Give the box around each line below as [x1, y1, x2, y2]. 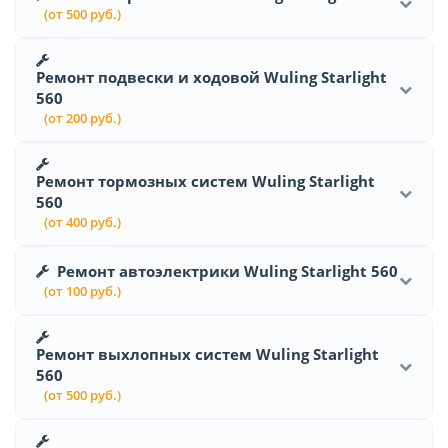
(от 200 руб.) [44, 108, 121, 127]
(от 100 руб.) [44, 281, 121, 300]
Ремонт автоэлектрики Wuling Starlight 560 [57, 260, 398, 281]
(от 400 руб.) [44, 212, 121, 231]
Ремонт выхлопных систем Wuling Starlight [36, 343, 379, 364]
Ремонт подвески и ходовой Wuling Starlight [36, 66, 387, 87]
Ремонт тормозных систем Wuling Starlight [36, 170, 375, 191]
